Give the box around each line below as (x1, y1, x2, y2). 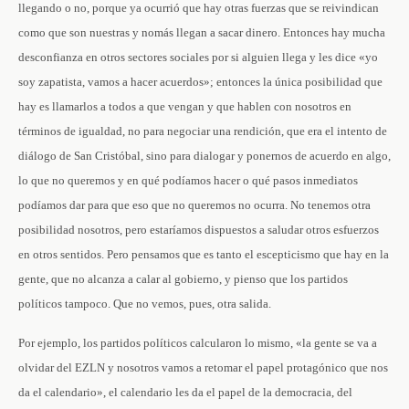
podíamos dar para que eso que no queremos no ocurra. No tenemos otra (18, 198, 371, 212)
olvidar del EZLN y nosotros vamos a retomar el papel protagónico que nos (18, 361, 388, 374)
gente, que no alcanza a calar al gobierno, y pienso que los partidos (18, 272, 348, 286)
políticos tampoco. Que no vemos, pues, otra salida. (18, 297, 271, 310)
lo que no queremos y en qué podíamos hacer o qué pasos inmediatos (18, 173, 358, 187)
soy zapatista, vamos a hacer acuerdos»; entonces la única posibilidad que (18, 75, 383, 89)
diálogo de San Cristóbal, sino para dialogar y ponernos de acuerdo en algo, (18, 149, 391, 163)
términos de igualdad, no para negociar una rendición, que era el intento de (18, 124, 387, 138)
